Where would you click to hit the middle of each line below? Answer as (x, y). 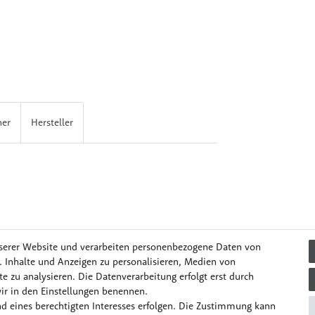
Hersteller (52, 123)
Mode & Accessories (224, 282)
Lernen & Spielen (123, 282)
